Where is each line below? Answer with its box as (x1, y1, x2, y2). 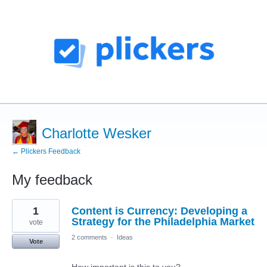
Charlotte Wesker (42, 125, 151, 142)
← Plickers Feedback (12, 147, 80, 156)
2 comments (72, 234, 107, 241)
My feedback (12, 172, 92, 188)
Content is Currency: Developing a (72, 205, 247, 218)
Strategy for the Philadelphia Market (72, 216, 254, 228)
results (12, 207, 37, 217)
